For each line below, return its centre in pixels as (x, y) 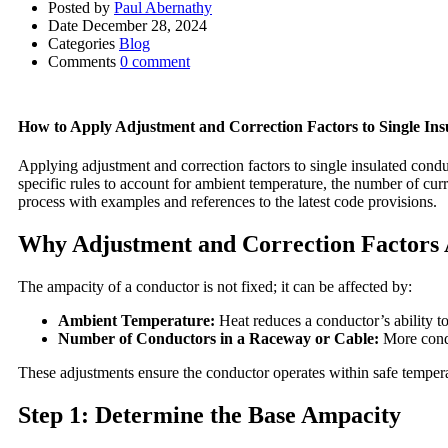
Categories (81, 43)
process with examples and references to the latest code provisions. (227, 202)
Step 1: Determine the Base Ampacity (209, 415)
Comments (82, 61)
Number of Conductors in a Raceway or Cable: (218, 339)
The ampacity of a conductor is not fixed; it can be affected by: (215, 287)
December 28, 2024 (144, 25)
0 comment (155, 61)
